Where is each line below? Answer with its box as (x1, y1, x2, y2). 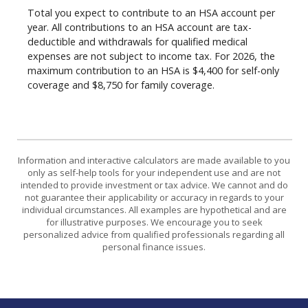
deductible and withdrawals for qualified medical (27, 34, 247, 48)
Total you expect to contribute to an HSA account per (27, 5, 275, 19)
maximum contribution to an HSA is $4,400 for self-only (27, 63, 279, 77)
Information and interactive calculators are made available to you (18, 154, 290, 167)
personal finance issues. (102, 241, 206, 254)
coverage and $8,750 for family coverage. (27, 78, 214, 91)
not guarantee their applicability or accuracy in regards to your (24, 191, 284, 204)
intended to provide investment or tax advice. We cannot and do (20, 179, 288, 192)
